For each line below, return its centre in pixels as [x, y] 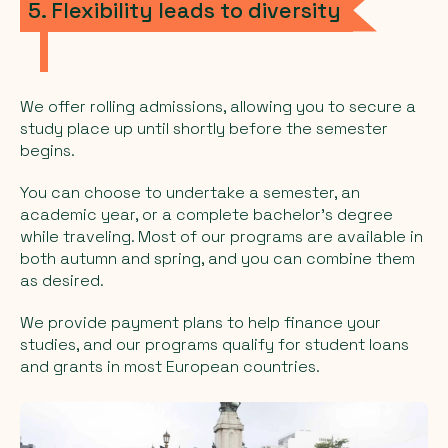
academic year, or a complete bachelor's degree [206, 214]
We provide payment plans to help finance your [200, 322]
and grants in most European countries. [170, 366]
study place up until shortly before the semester [204, 128]
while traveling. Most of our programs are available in [221, 236]
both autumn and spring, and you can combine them [217, 258]
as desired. [62, 280]
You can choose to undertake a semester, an [190, 192]
